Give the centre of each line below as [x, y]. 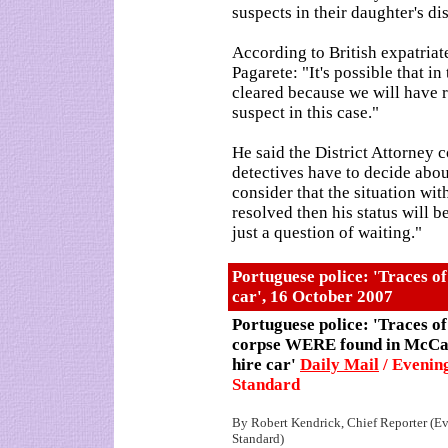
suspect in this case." [305, 112]
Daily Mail [339, 364]
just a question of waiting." [327, 232]
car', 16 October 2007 [312, 296]
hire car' [266, 364]
